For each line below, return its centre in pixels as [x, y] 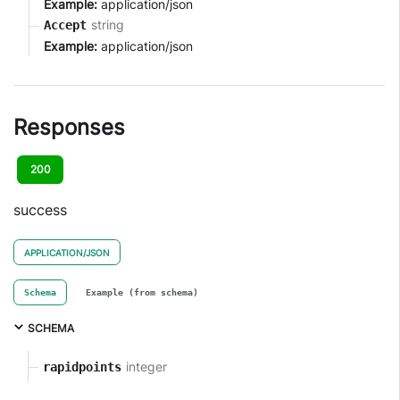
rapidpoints [82, 367]
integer [146, 366]
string [107, 25]
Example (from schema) [142, 292]
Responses [69, 127]
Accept [65, 25]
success [40, 209]
